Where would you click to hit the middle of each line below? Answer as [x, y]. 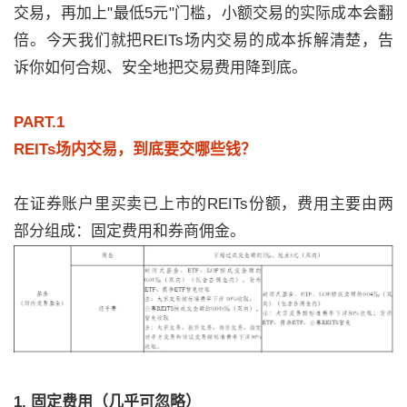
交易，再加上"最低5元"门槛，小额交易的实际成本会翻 [203, 13]
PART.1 [39, 122]
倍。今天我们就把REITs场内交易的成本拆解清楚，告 [203, 40]
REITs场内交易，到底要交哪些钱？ [135, 149]
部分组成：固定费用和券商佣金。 [129, 231]
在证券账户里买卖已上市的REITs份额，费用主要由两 [203, 204]
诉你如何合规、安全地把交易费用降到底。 [160, 68]
